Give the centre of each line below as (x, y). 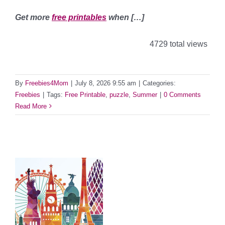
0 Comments (182, 94)
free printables (79, 17)
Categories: (159, 83)
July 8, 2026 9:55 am (105, 83)
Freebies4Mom (47, 83)
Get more (33, 17)
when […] (125, 17)
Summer (145, 94)
